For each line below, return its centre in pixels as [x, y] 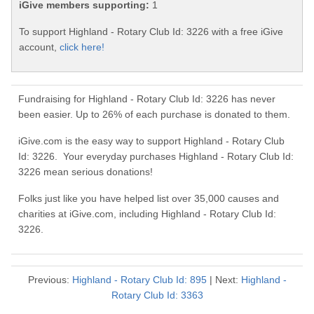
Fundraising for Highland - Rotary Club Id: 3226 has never [147, 99]
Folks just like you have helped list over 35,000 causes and [149, 199]
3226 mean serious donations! [86, 172]
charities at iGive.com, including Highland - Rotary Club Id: [147, 214]
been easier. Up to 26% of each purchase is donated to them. [154, 115]
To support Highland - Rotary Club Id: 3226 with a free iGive [151, 32]
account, [39, 47]
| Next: [224, 280]
